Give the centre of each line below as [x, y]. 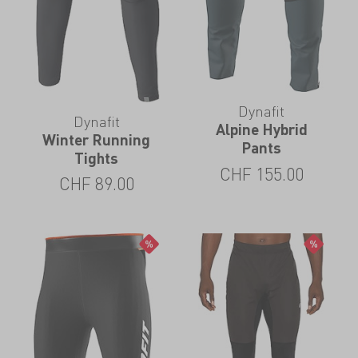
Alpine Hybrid [261, 129]
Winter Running [97, 139]
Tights [97, 157]
